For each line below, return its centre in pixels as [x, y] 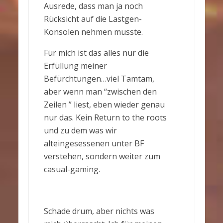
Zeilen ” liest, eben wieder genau [104, 105]
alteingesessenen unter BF [94, 143]
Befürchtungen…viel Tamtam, [99, 79]
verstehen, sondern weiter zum [102, 156]
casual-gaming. [72, 169]
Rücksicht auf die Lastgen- [93, 19]
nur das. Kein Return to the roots [105, 117]
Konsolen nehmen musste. [93, 32]
